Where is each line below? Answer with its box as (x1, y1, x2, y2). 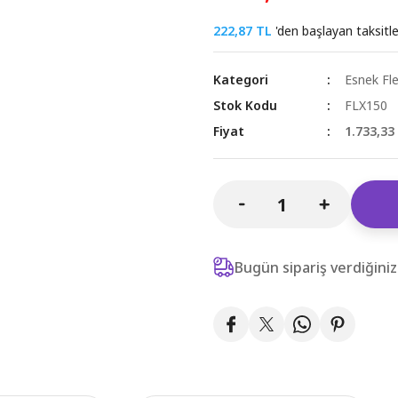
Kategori (213, 71, 268, 88)
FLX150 (345, 97, 387, 114)
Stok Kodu (213, 97, 277, 114)
